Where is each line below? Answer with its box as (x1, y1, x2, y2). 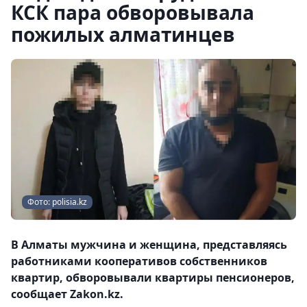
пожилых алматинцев (11, 21, 235, 47)
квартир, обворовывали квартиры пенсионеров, (11, 269, 295, 285)
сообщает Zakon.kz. (11, 286, 123, 302)
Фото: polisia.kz (27, 195, 87, 208)
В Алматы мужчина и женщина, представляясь (11, 236, 287, 252)
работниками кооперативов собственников (11, 253, 267, 269)
